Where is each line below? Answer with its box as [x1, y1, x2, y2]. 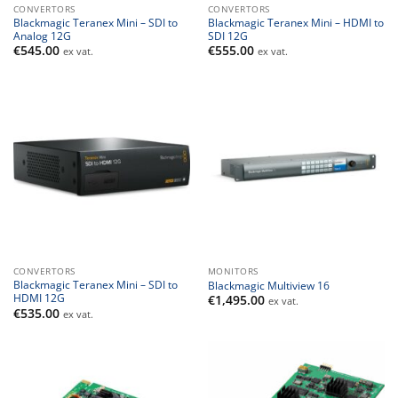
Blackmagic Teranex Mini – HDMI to [207, 15, 384, 30]
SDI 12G [207, 28, 248, 44]
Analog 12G [12, 28, 71, 44]
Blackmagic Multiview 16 [207, 278, 330, 293]
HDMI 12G [12, 291, 65, 306]
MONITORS [207, 264, 259, 277]
